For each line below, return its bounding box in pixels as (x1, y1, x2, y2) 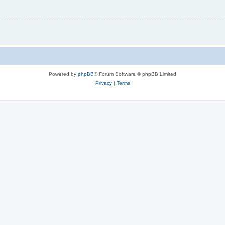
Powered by (49, 71, 78, 77)
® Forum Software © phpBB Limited (94, 71, 176, 77)
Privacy (95, 80, 112, 86)
